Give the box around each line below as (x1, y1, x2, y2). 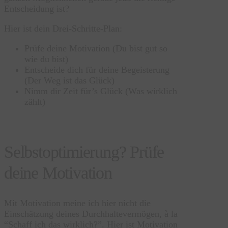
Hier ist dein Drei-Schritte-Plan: (4, 23, 122, 34)
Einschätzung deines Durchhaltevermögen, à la (4, 208, 178, 219)
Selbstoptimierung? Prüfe (4, 142, 164, 162)
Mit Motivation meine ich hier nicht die (4, 197, 151, 208)
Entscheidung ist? (4, 3, 69, 14)
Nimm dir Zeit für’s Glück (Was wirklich (24, 85, 177, 96)
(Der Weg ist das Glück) (24, 75, 115, 85)
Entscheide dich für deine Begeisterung (24, 64, 169, 75)
